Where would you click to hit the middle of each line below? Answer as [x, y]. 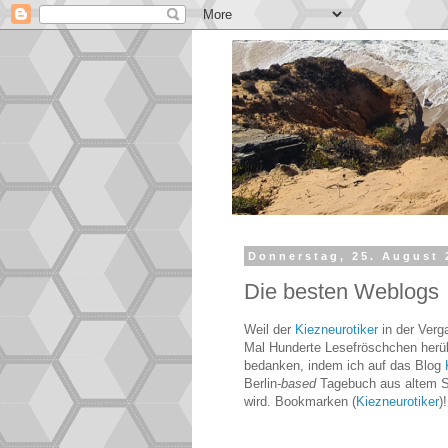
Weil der [269, 329]
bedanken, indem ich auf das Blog [344, 365]
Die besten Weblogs [341, 291]
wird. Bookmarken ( [300, 401]
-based [296, 383]
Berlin [260, 383]
